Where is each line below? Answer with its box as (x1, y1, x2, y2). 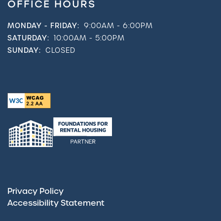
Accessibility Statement (7, 198, 105, 209)
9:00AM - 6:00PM (83, 21, 153, 31)
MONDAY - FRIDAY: (7, 21, 79, 31)
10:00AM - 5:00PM (53, 34, 125, 43)
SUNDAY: (7, 46, 41, 55)
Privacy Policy (7, 186, 64, 197)
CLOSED (45, 46, 75, 55)
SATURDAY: (7, 34, 49, 43)
